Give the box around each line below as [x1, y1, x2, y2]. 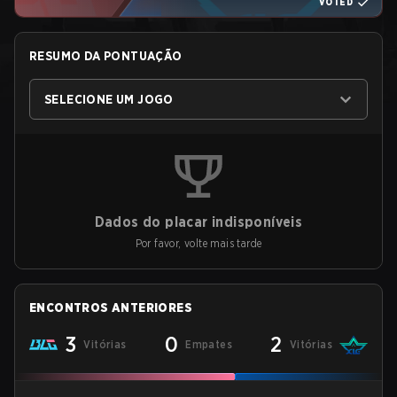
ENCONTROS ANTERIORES [29, 300, 192, 315]
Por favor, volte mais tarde [135, 237, 262, 250]
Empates [185, 338, 233, 351]
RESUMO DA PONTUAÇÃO [29, 49, 183, 63]
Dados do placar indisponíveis [94, 214, 303, 230]
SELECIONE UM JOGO [44, 92, 174, 106]
